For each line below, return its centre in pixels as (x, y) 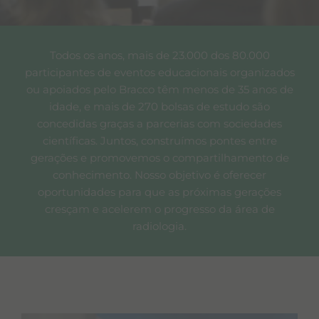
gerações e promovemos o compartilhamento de (159, 158)
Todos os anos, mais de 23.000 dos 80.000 (159, 56)
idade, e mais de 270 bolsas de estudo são (159, 107)
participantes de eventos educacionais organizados (159, 73)
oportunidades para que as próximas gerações (159, 193)
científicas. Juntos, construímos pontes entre (159, 141)
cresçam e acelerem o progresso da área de (159, 210)
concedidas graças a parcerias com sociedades (159, 124)
